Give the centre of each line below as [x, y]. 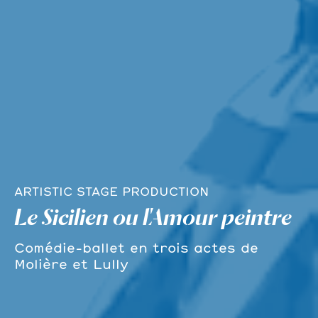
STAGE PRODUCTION [143, 192]
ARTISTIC [43, 192]
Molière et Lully [71, 264]
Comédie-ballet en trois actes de [136, 248]
